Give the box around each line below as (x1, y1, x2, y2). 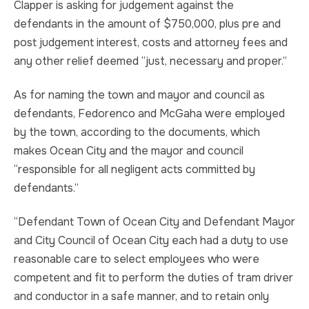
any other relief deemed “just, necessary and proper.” (14, 54, 287, 68)
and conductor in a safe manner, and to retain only (14, 289, 269, 303)
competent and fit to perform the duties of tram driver (14, 270, 293, 285)
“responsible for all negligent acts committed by (14, 162, 255, 177)
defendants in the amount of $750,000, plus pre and (14, 17, 281, 31)
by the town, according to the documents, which (14, 125, 260, 139)
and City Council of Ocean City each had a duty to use (14, 233, 288, 248)
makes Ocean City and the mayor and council (14, 143, 243, 158)
